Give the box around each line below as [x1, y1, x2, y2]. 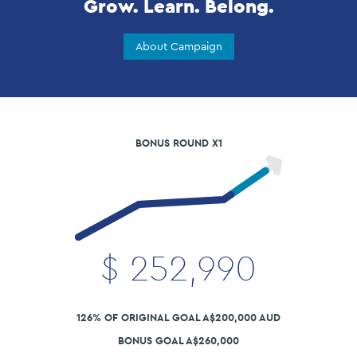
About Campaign [135, 39, 222, 53]
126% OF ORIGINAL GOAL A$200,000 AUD [76, 311, 280, 325]
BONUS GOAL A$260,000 [118, 334, 239, 348]
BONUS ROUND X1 [135, 136, 222, 150]
